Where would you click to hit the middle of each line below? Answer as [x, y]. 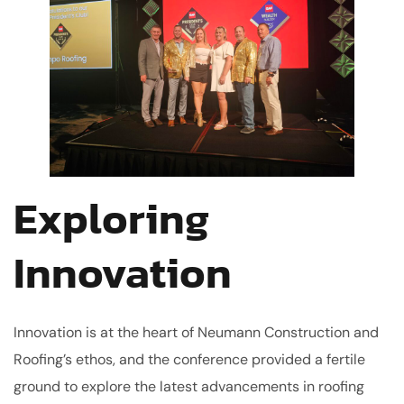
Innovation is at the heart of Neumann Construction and [196, 332]
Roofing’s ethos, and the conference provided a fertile [189, 359]
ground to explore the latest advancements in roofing [189, 386]
